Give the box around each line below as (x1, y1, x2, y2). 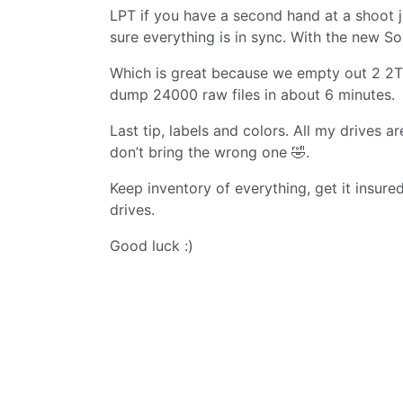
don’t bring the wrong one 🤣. (110, 142, 309, 161)
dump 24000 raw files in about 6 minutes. (110, 85, 395, 103)
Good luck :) (110, 236, 193, 255)
